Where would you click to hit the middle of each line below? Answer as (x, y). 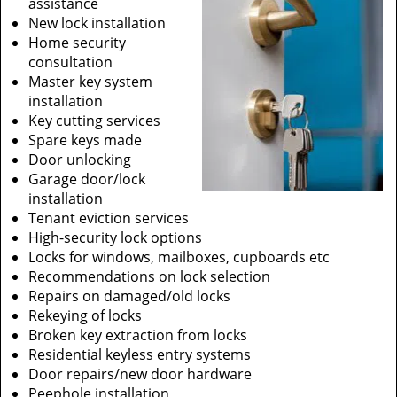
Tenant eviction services (109, 218)
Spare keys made (85, 140)
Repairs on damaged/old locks (129, 296)
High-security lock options (115, 237)
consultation (70, 62)
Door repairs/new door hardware (140, 374)
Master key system (90, 82)
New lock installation (97, 23)
